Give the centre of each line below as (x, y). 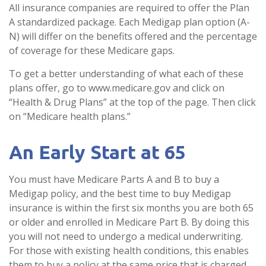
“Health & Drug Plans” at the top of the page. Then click (132, 102)
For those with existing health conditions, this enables (129, 251)
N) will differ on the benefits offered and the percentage (133, 36)
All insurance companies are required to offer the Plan (129, 8)
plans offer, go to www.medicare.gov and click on (117, 88)
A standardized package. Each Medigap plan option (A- (129, 22)
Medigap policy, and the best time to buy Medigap (120, 194)
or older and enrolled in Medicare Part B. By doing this (129, 222)
